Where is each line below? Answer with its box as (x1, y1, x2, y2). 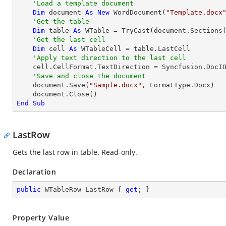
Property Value (13, 213, 70, 222)
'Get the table (33, 18, 89, 25)
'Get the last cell (33, 36, 105, 43)
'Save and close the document (33, 72, 146, 80)
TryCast (122, 27, 150, 34)
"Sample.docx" (89, 81, 142, 89)
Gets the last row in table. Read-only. (13, 147, 137, 157)
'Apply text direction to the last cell (33, 54, 186, 62)
